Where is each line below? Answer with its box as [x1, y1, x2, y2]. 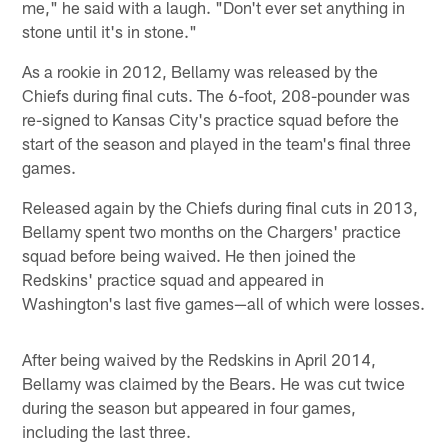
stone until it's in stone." [22, 21, 198, 42]
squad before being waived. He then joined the [22, 245, 357, 266]
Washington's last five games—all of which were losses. [22, 293, 426, 314]
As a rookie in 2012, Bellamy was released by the [22, 61, 379, 82]
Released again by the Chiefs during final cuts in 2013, [22, 197, 419, 218]
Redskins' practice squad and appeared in [22, 269, 325, 290]
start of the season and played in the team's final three [22, 133, 412, 154]
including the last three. [22, 421, 192, 442]
